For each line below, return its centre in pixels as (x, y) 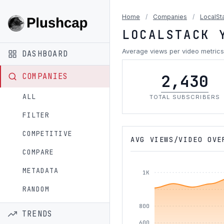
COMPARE (38, 152)
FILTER (36, 115)
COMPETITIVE (47, 133)
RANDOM (36, 189)
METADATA (41, 170)
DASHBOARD (45, 53)
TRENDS (37, 213)
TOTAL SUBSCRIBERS (185, 97)
